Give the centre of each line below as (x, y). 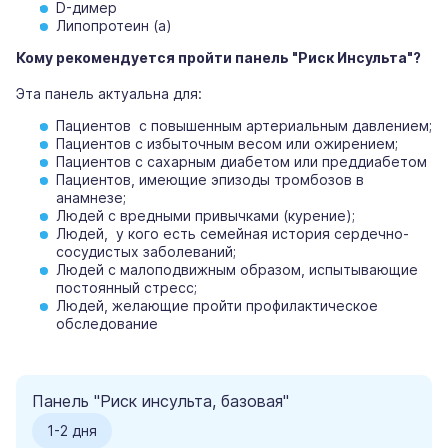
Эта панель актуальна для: (109, 94)
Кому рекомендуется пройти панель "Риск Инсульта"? (218, 58)
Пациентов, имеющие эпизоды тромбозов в (210, 180)
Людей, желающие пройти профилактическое (217, 306)
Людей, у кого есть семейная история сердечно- (232, 234)
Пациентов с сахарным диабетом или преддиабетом (241, 162)
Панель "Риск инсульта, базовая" (160, 401)
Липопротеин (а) (114, 26)
